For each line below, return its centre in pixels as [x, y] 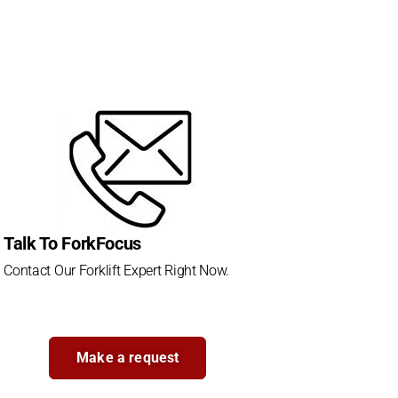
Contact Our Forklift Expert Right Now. [117, 270]
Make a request [128, 357]
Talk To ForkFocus [73, 243]
